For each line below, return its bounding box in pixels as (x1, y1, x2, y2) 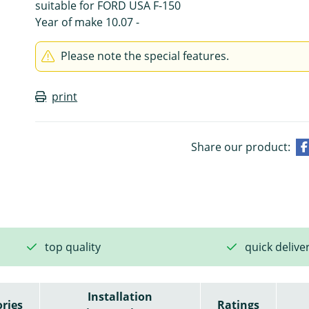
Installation (87, 288, 152, 304)
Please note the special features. (61, 48, 230, 63)
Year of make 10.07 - (35, 14, 140, 30)
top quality (45, 239, 101, 255)
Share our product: (190, 139, 290, 154)
